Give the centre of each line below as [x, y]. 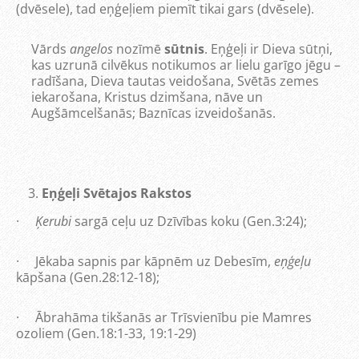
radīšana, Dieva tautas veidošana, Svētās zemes [175, 81]
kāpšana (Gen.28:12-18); [88, 277]
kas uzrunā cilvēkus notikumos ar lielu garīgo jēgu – [186, 65]
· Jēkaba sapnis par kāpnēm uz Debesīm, [145, 261]
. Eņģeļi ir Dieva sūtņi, [268, 49]
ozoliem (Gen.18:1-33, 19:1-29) [106, 333]
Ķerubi [53, 221]
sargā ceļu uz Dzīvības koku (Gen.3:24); [189, 221]
